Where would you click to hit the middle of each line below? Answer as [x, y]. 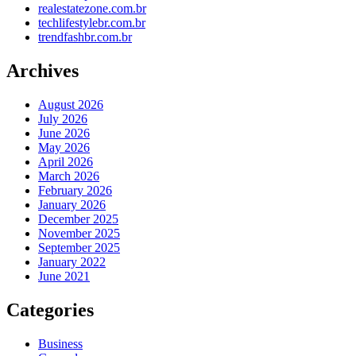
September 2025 [79, 247]
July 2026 [63, 118]
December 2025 [78, 219]
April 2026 [66, 161]
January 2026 [72, 204]
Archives [43, 70]
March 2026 [69, 176]
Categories [50, 310]
